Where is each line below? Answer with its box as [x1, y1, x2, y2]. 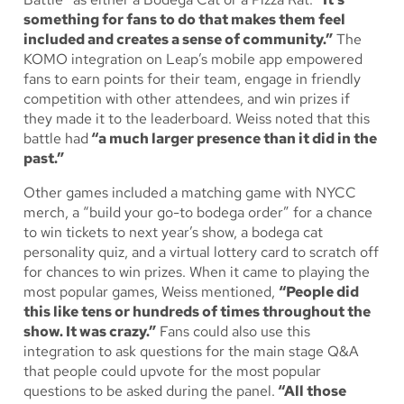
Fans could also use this [156, 322, 310, 342]
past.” [23, 149, 64, 169]
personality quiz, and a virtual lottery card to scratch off [23, 243, 379, 262]
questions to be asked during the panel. [23, 381, 275, 401]
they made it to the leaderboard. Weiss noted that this [23, 109, 370, 129]
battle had [23, 129, 88, 149]
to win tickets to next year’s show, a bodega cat [23, 223, 323, 243]
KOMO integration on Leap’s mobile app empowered [23, 50, 363, 69]
